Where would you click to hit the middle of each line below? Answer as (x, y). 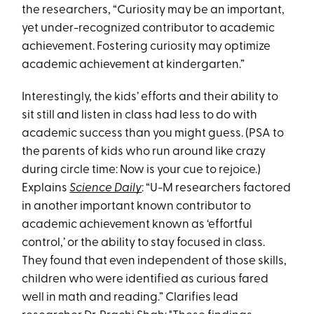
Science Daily (106, 188)
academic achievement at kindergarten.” (134, 65)
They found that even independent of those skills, (155, 261)
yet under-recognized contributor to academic (149, 28)
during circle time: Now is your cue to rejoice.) (142, 170)
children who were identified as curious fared (145, 279)
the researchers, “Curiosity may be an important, (153, 10)
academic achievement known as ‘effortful (137, 225)
